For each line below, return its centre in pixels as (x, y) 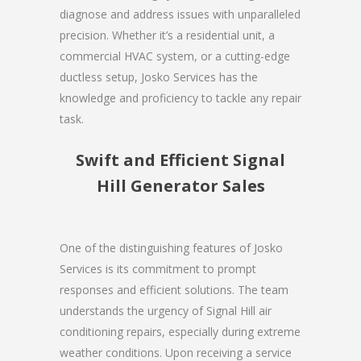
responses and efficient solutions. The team (174, 289)
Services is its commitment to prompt (158, 268)
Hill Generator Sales (180, 185)
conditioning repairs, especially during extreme (180, 331)
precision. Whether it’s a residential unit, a (167, 35)
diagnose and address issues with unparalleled (180, 14)
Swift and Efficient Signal (180, 160)
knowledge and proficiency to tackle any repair (180, 98)
